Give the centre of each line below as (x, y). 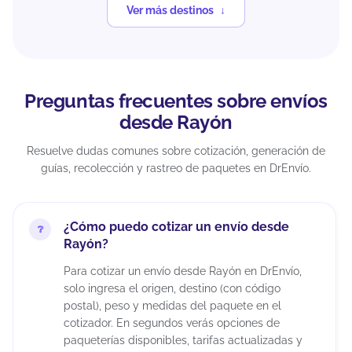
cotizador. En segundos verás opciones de (172, 323)
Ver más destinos (170, 10)
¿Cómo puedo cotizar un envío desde (176, 227)
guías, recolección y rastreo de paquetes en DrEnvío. (176, 169)
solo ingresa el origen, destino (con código (172, 289)
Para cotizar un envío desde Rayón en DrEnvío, (183, 271)
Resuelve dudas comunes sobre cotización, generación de (176, 151)
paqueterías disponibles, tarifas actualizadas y (183, 341)
